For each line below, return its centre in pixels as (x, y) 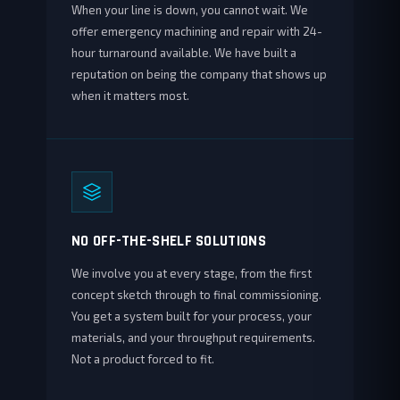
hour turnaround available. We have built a (184, 53)
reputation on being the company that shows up (199, 74)
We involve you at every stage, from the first (192, 273)
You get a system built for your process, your (192, 316)
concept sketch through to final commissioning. (196, 295)
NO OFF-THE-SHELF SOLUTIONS (169, 241)
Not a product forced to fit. (143, 359)
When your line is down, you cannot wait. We (190, 10)
